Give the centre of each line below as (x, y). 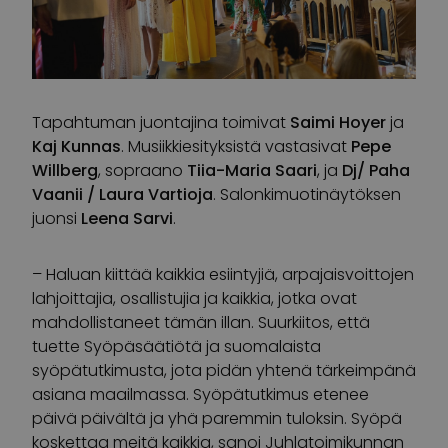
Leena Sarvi (127, 218)
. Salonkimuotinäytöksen (307, 194)
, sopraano (142, 170)
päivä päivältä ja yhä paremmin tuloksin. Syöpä (217, 418)
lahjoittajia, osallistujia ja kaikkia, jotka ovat (194, 298)
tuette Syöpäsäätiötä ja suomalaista (176, 346)
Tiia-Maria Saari (252, 170)
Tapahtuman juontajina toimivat (161, 122)
